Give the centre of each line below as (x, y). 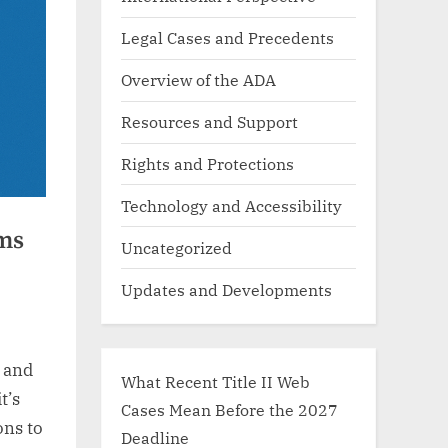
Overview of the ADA (198, 80)
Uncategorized (176, 247)
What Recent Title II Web (215, 381)
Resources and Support (209, 122)
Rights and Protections (207, 163)
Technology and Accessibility (231, 205)
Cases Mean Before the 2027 (229, 409)
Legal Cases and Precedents (227, 38)
